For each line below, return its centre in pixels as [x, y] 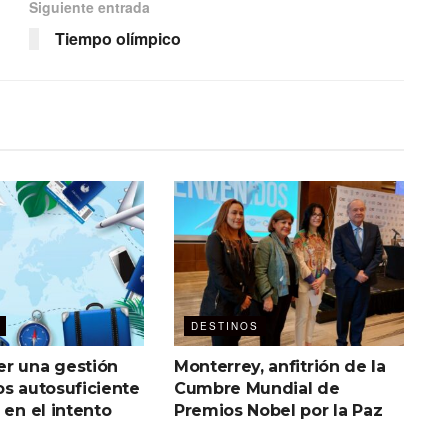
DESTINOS [224, 325]
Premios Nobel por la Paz [278, 410]
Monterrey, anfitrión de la [279, 366]
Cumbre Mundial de [256, 388]
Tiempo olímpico [118, 39]
